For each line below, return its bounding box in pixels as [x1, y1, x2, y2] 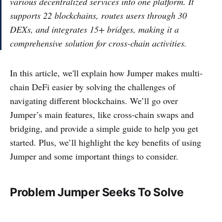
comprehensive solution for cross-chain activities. [10, 37, 187, 49]
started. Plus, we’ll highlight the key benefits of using [10, 136, 201, 148]
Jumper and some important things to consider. [10, 150, 178, 162]
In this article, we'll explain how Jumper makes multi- [10, 66, 203, 79]
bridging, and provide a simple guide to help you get [10, 122, 198, 134]
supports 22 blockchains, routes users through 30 [10, 9, 187, 21]
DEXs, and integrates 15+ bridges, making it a [10, 23, 179, 35]
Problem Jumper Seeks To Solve [10, 185, 184, 199]
